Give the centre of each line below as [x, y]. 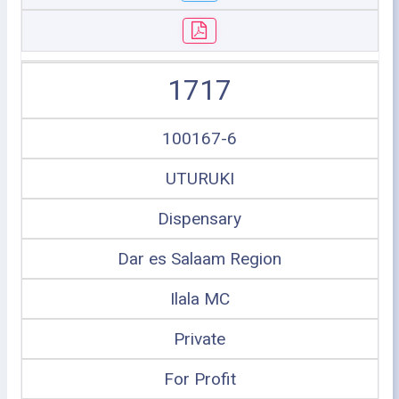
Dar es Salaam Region [199, 259]
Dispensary [199, 219]
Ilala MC [199, 299]
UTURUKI [199, 179]
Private [199, 339]
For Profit [199, 379]
